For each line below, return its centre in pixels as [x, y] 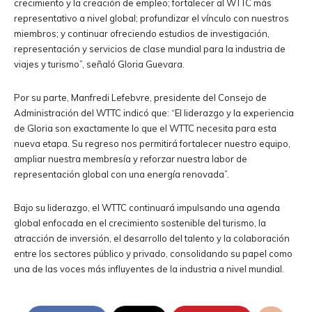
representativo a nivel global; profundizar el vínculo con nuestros [151, 18]
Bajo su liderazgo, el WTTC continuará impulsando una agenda [147, 207]
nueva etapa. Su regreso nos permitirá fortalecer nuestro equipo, [152, 143]
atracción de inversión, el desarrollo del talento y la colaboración [152, 238]
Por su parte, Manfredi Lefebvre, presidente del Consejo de [140, 97]
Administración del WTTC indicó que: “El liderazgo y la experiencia [154, 112]
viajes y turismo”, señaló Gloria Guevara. [99, 64]
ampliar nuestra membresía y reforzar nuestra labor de [131, 158]
